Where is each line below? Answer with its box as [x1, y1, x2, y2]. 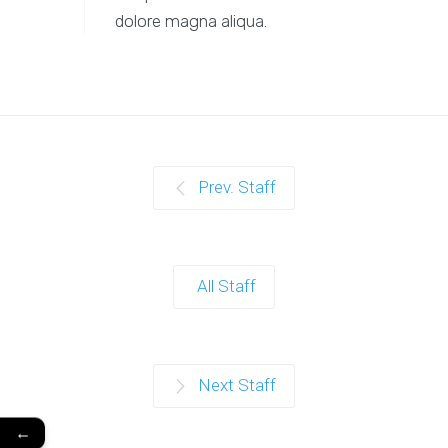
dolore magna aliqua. [115, 11, 267, 31]
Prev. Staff [198, 177, 276, 197]
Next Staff [198, 375, 276, 396]
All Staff [197, 276, 256, 297]
